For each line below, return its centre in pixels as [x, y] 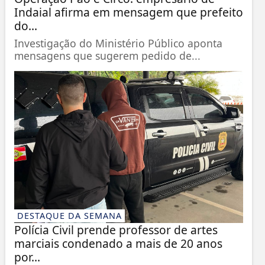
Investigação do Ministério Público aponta [118, 43]
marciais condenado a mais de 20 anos [118, 244]
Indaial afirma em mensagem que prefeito [128, 12]
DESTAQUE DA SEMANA [69, 216]
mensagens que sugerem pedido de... [107, 56]
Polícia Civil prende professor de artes [116, 230]
